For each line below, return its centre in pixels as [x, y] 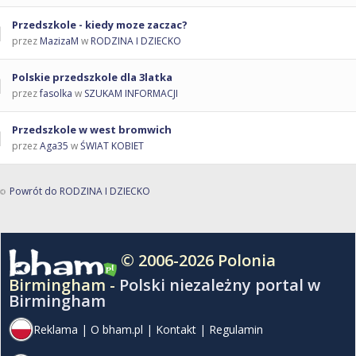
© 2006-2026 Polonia [198, 261]
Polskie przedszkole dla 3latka [92, 77]
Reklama [56, 330]
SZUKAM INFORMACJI [131, 94]
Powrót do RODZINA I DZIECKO [80, 192]
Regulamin [236, 330]
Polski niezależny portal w [220, 285]
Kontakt [176, 330]
